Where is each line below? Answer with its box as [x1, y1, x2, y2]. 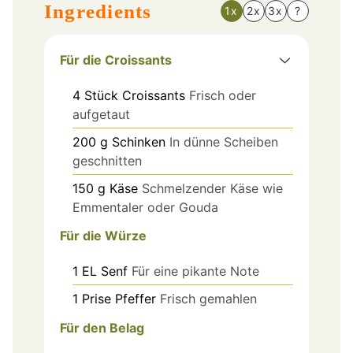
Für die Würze [60, 228, 147, 244]
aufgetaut [72, 106, 130, 122]
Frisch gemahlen [160, 291, 257, 307]
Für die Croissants [60, 51, 172, 68]
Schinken [112, 133, 165, 150]
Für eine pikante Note [132, 263, 259, 280]
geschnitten [72, 152, 142, 169]
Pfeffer [115, 291, 156, 307]
